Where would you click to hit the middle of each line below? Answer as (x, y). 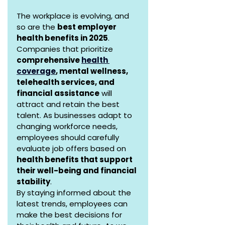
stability (33, 182)
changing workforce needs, (68, 127)
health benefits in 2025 (62, 38)
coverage (36, 71)
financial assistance (58, 93)
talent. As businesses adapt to (75, 116)
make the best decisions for (70, 215)
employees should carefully (69, 138)
